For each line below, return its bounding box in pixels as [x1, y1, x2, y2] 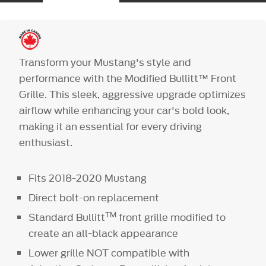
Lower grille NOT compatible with [28, 246, 190, 261]
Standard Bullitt [28, 210, 106, 225]
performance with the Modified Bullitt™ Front [19, 71, 237, 86]
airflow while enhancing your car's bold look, [19, 103, 230, 118]
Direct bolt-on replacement [28, 191, 162, 205]
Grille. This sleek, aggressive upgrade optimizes [19, 87, 246, 102]
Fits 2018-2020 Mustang [28, 171, 147, 186]
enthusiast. [19, 135, 73, 150]
